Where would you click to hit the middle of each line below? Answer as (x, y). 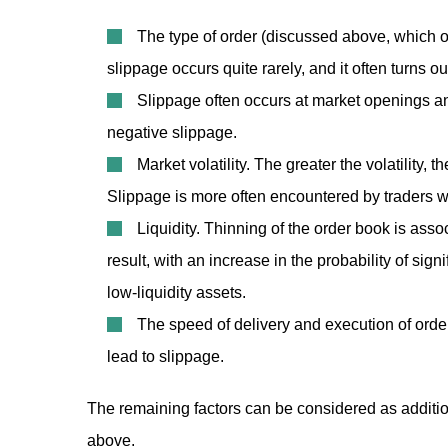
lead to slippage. (165, 356)
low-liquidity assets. (176, 292)
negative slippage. (172, 132)
